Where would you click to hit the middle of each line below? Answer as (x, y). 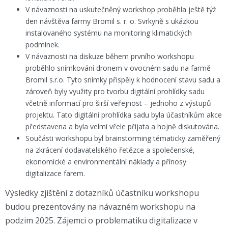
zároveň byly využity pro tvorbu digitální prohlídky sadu (115, 91)
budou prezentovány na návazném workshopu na (100, 207)
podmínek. (42, 45)
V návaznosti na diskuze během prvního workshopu (110, 56)
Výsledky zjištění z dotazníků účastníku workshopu (102, 193)
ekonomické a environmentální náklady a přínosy (106, 162)
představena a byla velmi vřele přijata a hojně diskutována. (122, 126)
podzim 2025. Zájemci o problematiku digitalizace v (101, 220)
